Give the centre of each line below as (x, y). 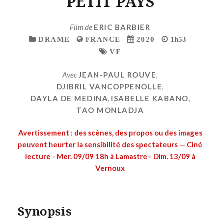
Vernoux (110, 168)
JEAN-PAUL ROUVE (117, 74)
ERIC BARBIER (122, 27)
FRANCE (103, 39)
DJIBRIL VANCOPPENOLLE (109, 86)
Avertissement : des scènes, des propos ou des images (110, 133)
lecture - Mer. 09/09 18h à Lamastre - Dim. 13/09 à (110, 156)
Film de (82, 27)
